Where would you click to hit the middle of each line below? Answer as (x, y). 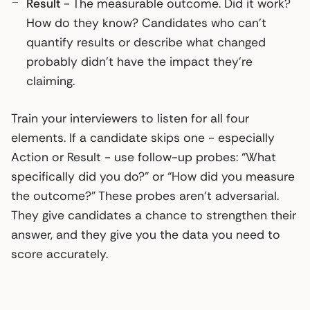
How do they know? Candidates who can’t (146, 22)
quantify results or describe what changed (146, 42)
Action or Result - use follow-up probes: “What (144, 157)
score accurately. (60, 254)
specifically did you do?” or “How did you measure (153, 176)
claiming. (51, 81)
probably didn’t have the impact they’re (139, 61)
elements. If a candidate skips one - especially (143, 137)
